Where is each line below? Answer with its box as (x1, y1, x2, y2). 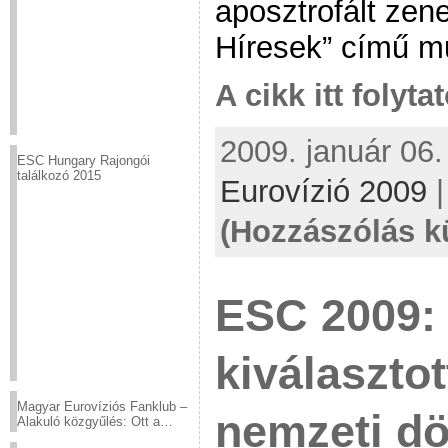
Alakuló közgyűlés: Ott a (17, 414, 160, 429)
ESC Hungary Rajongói (17, 153, 150, 168)
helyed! (17, 429, 59, 444)
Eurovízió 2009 (220, 174, 427, 210)
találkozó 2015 (17, 168, 101, 183)
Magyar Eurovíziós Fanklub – (17, 399, 187, 414)
